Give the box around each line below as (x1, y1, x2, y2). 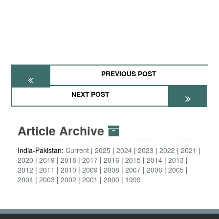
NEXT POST (71, 89, 109, 99)
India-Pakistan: (18, 145, 66, 155)
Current (66, 145, 89, 155)
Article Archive (18, 122, 108, 139)
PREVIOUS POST (101, 68, 156, 78)
